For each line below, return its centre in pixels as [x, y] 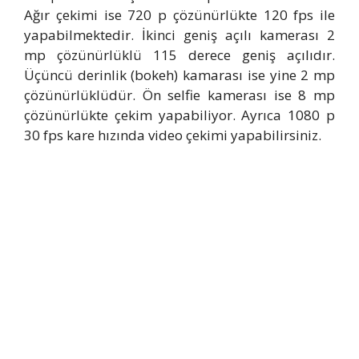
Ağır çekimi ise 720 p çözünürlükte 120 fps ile [179, 14]
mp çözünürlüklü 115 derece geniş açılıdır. [179, 54]
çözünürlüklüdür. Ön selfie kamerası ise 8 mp [179, 95]
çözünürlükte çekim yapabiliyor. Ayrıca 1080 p [179, 115]
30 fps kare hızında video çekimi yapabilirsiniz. [173, 135]
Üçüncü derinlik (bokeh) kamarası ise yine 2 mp [179, 75]
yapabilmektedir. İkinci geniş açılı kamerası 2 [179, 34]
